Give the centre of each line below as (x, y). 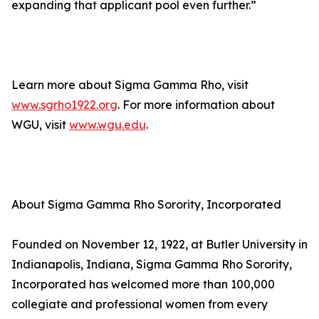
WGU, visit (40, 125)
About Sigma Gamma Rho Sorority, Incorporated (146, 205)
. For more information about (196, 105)
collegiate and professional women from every (140, 304)
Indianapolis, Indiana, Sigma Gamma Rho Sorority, (152, 265)
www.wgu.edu (108, 125)
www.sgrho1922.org (64, 105)
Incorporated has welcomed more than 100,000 (143, 284)
